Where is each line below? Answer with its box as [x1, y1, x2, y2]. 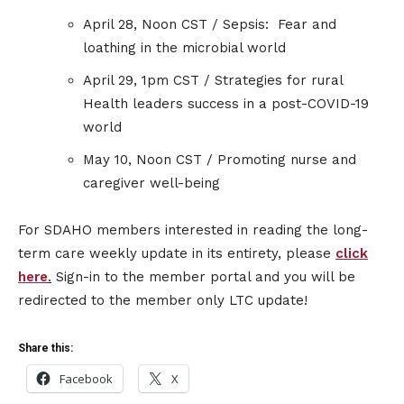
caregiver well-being [83, 175, 220, 192]
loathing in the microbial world [83, 40, 286, 57]
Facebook [60, 371, 113, 388]
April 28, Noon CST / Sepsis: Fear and [83, 16, 336, 33]
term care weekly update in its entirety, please [18, 245, 335, 262]
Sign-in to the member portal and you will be [51, 269, 355, 286]
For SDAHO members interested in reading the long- [18, 222, 368, 239]
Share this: [18, 342, 73, 355]
